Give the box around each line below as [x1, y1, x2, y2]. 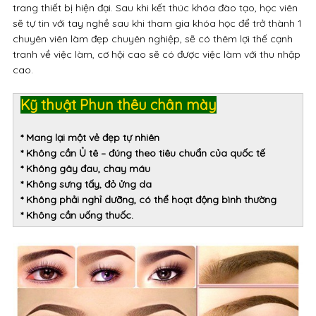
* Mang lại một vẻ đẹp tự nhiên [20, 130, 159, 144]
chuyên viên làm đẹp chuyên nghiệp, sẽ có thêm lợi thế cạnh [12, 32, 293, 45]
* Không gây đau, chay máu [20, 162, 150, 175]
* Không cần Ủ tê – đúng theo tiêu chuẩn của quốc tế [20, 146, 265, 159]
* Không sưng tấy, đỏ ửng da [20, 177, 152, 190]
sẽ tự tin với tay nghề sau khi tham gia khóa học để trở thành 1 [12, 16, 302, 30]
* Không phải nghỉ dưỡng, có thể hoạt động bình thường [20, 193, 276, 206]
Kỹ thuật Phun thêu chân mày [20, 95, 217, 114]
